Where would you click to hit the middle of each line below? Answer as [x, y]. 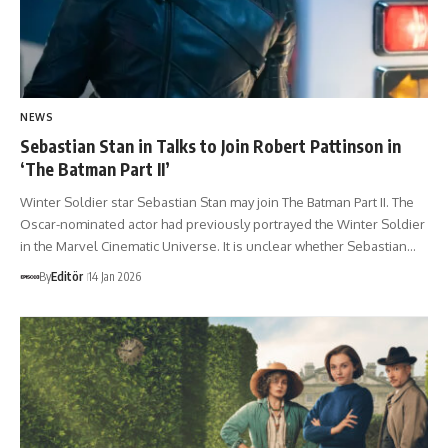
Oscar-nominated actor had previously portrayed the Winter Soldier [222, 223]
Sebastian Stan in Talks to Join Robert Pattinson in [210, 145]
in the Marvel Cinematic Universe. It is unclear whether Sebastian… [218, 245]
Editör [66, 276]
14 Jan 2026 [114, 276]
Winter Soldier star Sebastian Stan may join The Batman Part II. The [217, 201]
